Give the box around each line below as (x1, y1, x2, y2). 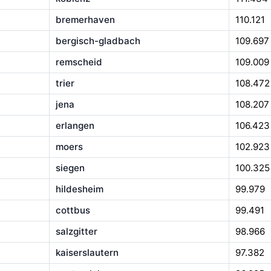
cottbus (55, 204, 90, 217)
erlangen (55, 120, 94, 132)
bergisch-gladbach (55, 35, 140, 47)
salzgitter (55, 226, 97, 238)
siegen (55, 162, 85, 174)
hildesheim (55, 183, 103, 195)
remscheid (55, 56, 102, 68)
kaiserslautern (55, 247, 119, 259)
